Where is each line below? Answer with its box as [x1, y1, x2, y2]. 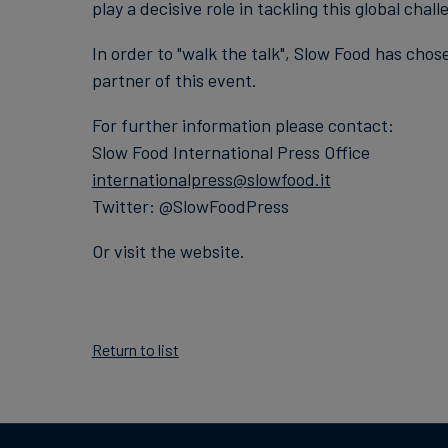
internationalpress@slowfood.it [91, 168, 331, 190]
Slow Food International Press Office [91, 141, 370, 163]
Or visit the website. [91, 240, 245, 262]
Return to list [91, 340, 179, 359]
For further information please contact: [91, 114, 394, 136]
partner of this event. [91, 69, 257, 91]
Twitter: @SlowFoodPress [91, 195, 289, 217]
